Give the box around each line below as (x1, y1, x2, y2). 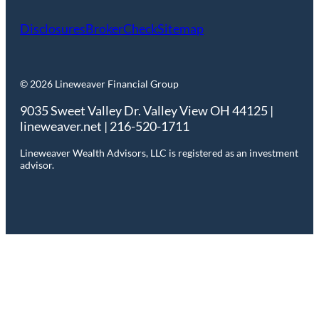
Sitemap (157, 21, 204, 37)
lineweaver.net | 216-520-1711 (20, 118, 189, 135)
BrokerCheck (85, 21, 157, 37)
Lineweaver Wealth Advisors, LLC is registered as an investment (20, 147, 298, 159)
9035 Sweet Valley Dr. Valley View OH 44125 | (20, 103, 273, 119)
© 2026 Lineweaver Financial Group (20, 78, 179, 90)
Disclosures (20, 21, 85, 37)
